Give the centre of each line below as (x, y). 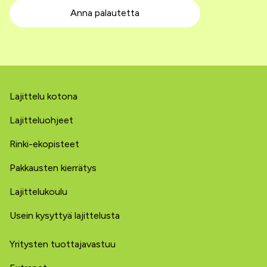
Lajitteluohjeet (41, 120)
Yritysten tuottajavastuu (63, 244)
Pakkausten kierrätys (53, 168)
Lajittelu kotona (44, 96)
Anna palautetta (105, 13)
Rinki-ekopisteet (44, 144)
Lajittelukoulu (38, 192)
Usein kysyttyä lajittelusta (65, 215)
